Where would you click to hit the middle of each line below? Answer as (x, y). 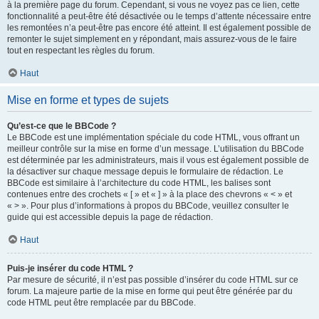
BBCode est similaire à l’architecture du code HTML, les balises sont (139, 183)
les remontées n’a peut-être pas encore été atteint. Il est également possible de (159, 28)
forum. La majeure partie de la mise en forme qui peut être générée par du (150, 291)
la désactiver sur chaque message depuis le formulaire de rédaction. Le (145, 172)
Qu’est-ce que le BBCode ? (62, 126)
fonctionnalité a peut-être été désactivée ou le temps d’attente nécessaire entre (159, 16)
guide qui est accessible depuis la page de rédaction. (110, 217)
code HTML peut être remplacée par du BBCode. (101, 303)
